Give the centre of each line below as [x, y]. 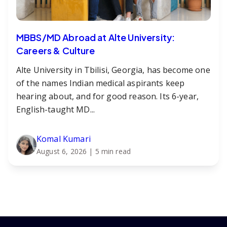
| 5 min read [110, 151]
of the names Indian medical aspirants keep [101, 83]
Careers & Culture [56, 50]
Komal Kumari [64, 139]
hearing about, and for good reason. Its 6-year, [108, 96]
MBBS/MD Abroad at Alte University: [96, 37]
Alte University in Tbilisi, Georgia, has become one [113, 70]
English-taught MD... [56, 109]
